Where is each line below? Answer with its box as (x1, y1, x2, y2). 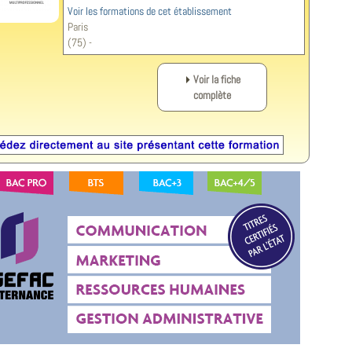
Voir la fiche (192, 72, 240, 86)
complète (193, 88, 231, 102)
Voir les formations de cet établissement (68, 4, 232, 18)
